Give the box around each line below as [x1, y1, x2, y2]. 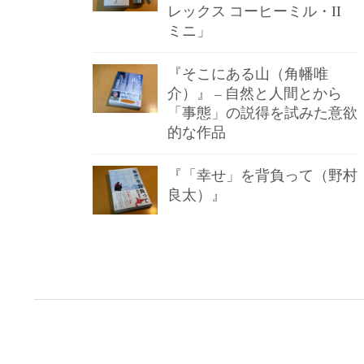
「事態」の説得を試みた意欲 [167, 103, 357, 122]
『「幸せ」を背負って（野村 [167, 166, 357, 184]
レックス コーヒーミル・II [167, 2, 341, 20]
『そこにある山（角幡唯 [167, 64, 328, 83]
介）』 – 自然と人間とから [167, 84, 342, 102]
